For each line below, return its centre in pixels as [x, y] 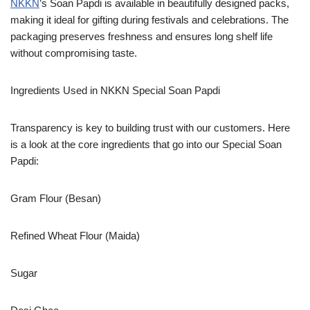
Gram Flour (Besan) [56, 198]
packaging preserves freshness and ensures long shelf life [142, 36]
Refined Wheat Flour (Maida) [75, 235]
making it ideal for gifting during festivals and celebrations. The [149, 19]
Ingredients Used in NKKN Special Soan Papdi [115, 90]
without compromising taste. [74, 53]
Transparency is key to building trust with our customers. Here [150, 127]
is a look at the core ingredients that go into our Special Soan [146, 144]
